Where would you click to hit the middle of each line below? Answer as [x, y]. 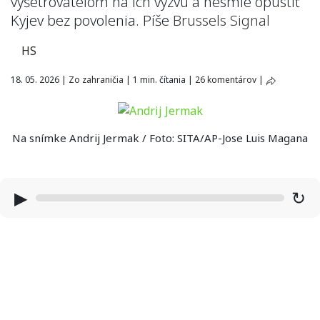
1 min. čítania [159, 80]
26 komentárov [226, 80]
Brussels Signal [221, 20]
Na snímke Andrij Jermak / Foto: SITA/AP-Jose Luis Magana [160, 137]
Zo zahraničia [96, 80]
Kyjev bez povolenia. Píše [90, 20]
